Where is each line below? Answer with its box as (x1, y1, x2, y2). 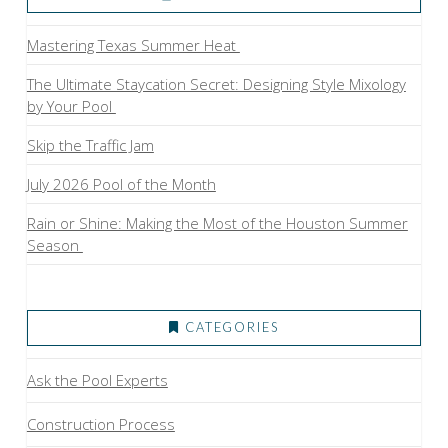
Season (26, 234, 83, 255)
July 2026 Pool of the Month (26, 173, 216, 194)
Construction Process (26, 413, 175, 434)
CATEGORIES (184, 318, 279, 335)
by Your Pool (26, 95, 116, 116)
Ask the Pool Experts (26, 369, 168, 390)
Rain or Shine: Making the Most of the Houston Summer (26, 212, 408, 233)
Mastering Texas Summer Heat (26, 34, 240, 55)
